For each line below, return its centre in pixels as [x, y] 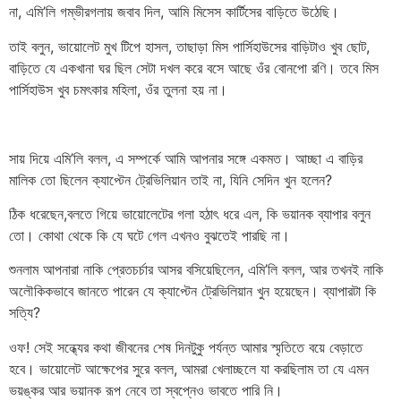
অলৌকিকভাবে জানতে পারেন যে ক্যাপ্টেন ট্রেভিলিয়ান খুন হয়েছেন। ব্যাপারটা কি [192, 291]
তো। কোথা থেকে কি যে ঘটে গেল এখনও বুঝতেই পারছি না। [149, 235]
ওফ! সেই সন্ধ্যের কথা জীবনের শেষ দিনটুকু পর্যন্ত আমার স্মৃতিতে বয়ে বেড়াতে [186, 347]
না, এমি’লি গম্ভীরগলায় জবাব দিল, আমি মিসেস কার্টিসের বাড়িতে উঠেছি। [174, 12]
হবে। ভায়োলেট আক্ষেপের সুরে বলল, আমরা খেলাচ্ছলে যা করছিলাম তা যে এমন [189, 368]
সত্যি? [25, 313]
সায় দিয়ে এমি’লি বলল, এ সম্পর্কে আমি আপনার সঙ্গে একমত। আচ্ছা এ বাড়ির [186, 158]
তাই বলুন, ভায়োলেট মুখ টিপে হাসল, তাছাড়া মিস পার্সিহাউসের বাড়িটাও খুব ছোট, [189, 46]
